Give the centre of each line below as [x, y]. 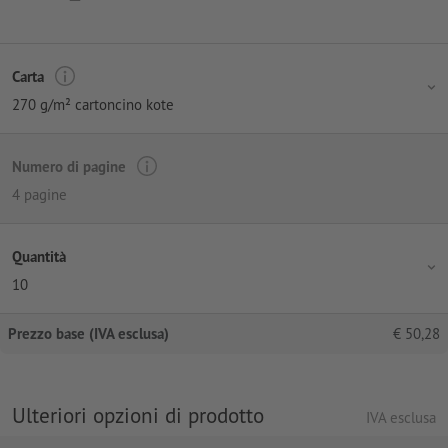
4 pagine [39, 195]
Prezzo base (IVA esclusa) [88, 334]
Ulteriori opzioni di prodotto [138, 415]
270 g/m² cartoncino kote [93, 105]
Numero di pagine [69, 166]
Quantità [39, 256]
